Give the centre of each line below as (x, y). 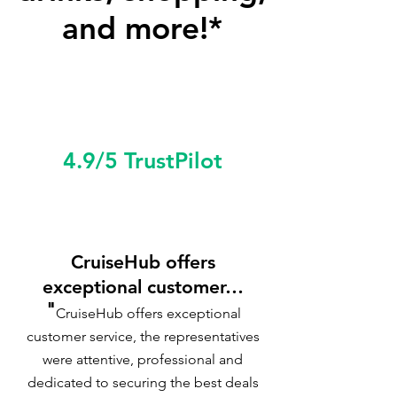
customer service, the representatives (143, 336)
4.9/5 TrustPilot (143, 160)
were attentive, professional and (143, 359)
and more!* (142, 28)
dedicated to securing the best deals (143, 382)
